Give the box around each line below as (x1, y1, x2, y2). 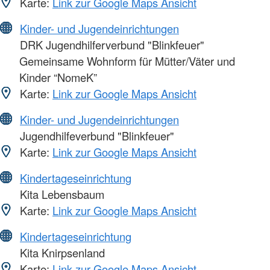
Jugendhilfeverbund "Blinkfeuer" (17, 127, 174, 143)
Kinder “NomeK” (19, 69, 97, 85)
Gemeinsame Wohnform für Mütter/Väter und (19, 52, 235, 69)
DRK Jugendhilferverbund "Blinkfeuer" (17, 36, 204, 52)
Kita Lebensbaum (17, 186, 104, 202)
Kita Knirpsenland (17, 244, 105, 260)
